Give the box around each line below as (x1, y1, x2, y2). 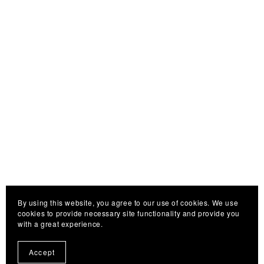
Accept (29, 247, 55, 257)
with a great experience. (18, 219, 103, 229)
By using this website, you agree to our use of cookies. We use (18, 197, 239, 207)
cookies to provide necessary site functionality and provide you (18, 208, 240, 218)
